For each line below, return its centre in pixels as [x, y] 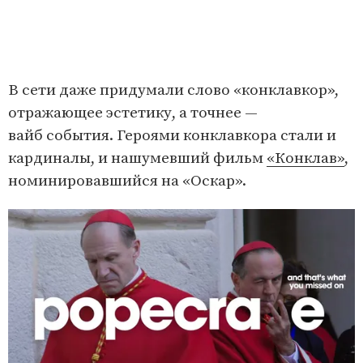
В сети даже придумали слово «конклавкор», [173, 90]
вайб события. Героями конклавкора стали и [172, 135]
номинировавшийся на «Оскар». [127, 181]
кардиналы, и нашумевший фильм [137, 158]
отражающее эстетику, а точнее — [133, 113]
